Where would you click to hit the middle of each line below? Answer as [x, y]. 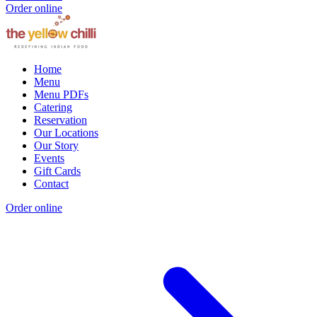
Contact [51, 184]
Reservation [60, 120]
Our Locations [66, 133]
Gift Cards [57, 171]
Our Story [56, 146]
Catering [53, 108]
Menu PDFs [61, 95]
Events [49, 158]
